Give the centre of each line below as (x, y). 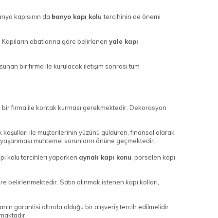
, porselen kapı (153, 157)
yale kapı (124, 42)
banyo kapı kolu (78, 17)
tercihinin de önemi (132, 17)
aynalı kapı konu (105, 157)
